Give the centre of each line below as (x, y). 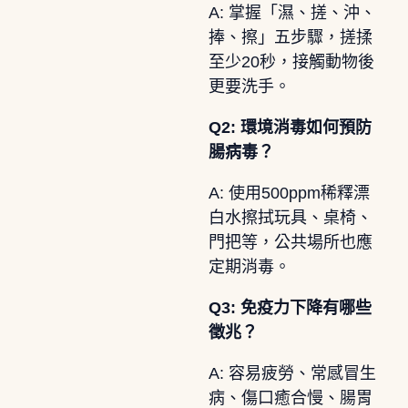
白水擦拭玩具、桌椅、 (290, 217)
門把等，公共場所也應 (290, 242)
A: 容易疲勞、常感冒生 (292, 373)
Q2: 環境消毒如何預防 (290, 127)
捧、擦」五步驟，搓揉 (290, 37)
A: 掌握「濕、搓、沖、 (292, 12)
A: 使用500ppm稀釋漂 (289, 193)
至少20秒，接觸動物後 (291, 61)
